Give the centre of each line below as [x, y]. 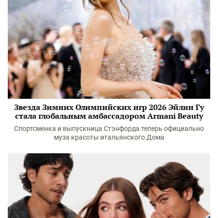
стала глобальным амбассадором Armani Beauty [109, 116]
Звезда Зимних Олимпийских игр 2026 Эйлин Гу [109, 107]
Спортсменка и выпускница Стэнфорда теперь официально [109, 128]
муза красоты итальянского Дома [109, 137]
